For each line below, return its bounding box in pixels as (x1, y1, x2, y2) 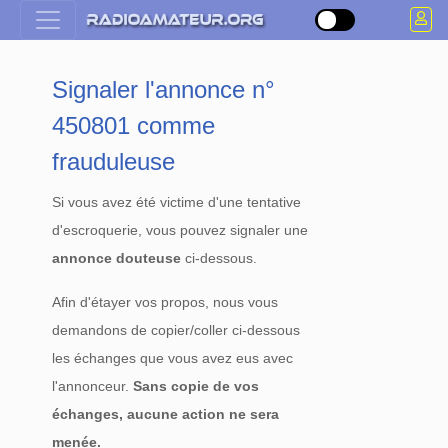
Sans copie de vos (133, 378, 260, 394)
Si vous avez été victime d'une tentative (52, 194, 302, 210)
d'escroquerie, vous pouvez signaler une (52, 222, 309, 238)
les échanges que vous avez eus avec (52, 350, 294, 366)
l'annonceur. (52, 378, 134, 394)
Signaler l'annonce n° (52, 76, 276, 103)
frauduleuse (52, 148, 176, 175)
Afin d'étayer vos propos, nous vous (52, 294, 279, 310)
